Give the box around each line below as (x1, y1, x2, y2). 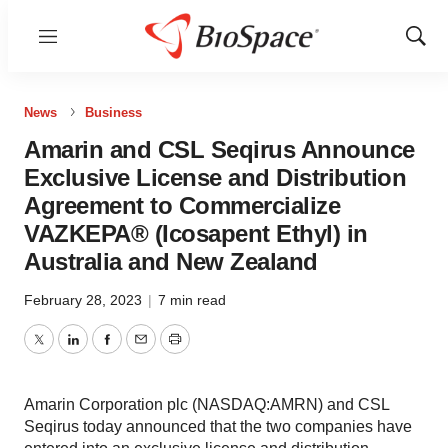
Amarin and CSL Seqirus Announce (24, 136, 415, 163)
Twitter (37, 342, 85, 360)
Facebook (105, 342, 177, 360)
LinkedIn (71, 342, 133, 360)
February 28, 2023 (24, 292, 146, 308)
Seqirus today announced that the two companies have (24, 418, 412, 435)
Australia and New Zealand (24, 248, 318, 275)
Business (85, 105, 142, 120)
